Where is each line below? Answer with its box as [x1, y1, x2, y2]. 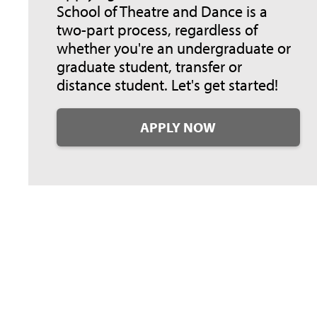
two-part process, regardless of [57, 20, 258, 40]
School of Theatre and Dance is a [57, 1, 267, 22]
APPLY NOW [140, 118, 217, 137]
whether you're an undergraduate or [57, 38, 291, 59]
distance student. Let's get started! [57, 75, 278, 96]
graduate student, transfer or [57, 57, 242, 77]
